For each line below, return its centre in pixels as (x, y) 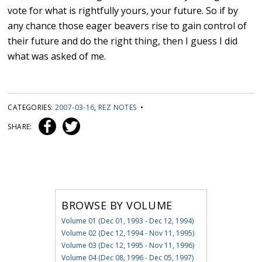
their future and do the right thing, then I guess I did (123, 41)
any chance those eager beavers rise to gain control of (127, 26)
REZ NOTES (118, 108)
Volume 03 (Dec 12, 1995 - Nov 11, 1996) (127, 246)
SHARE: (21, 127)
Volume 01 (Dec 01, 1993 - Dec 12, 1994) (127, 221)
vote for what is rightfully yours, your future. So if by (123, 11)
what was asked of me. (57, 56)
